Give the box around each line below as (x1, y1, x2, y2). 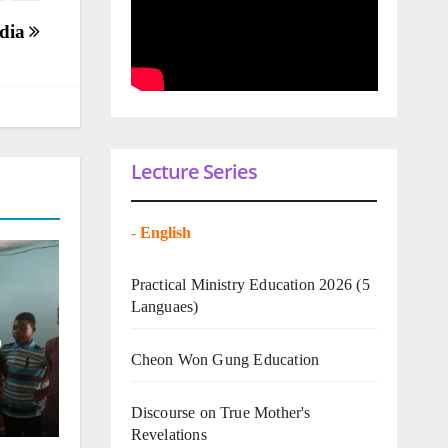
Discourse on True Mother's (130, 403, 311, 421)
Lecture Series (130, 157, 257, 185)
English (139, 223, 195, 241)
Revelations (130, 425, 207, 443)
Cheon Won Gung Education (130, 350, 320, 368)
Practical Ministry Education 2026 (130, 275, 353, 293)
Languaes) (130, 297, 199, 315)
